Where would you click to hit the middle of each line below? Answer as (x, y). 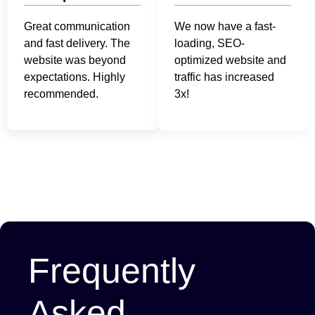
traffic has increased (224, 77)
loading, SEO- (210, 44)
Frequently (112, 270)
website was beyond (75, 60)
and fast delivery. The (77, 44)
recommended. (61, 94)
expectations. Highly (75, 77)
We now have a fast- (225, 27)
